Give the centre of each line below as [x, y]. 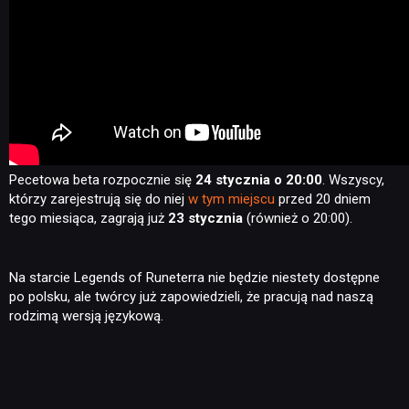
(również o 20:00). [299, 219]
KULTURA [168, 149]
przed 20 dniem [323, 199]
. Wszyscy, [353, 180]
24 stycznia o [239, 180]
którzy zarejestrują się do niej [99, 199]
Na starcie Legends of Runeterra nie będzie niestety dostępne [194, 277]
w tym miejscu [231, 199]
